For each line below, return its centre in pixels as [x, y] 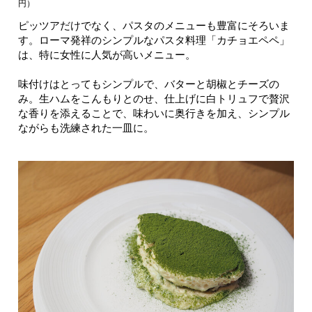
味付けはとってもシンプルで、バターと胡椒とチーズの [149, 84]
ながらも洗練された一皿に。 [86, 127]
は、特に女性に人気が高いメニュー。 [107, 54]
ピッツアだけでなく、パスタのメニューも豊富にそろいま [154, 25]
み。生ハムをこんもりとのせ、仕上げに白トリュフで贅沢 [154, 98]
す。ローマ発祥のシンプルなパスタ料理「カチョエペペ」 [154, 40]
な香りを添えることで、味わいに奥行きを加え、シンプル [154, 113]
